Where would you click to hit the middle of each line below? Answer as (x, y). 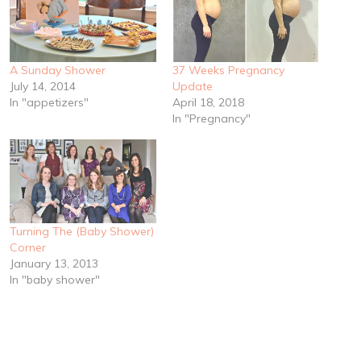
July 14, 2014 (43, 86)
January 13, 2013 (54, 263)
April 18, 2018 (208, 102)
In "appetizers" (49, 102)
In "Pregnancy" (212, 118)
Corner (28, 247)
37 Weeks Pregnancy (228, 70)
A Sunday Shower (58, 70)
